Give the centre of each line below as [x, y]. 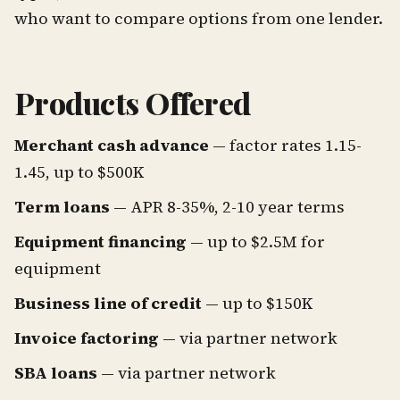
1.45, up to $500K [79, 171]
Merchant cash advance [112, 145]
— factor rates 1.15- [285, 145]
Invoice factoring [87, 337]
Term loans [62, 206]
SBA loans [56, 372]
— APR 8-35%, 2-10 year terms [227, 206]
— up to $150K [258, 303]
